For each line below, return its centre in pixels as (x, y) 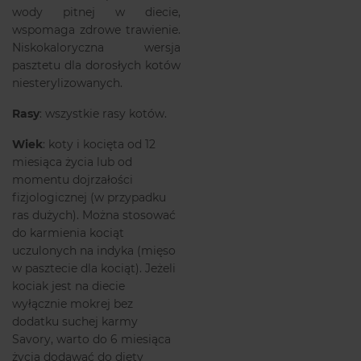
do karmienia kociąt (68, 232)
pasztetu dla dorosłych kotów (96, 65)
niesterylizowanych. (67, 83)
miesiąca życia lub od (72, 162)
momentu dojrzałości (73, 179)
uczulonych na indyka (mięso (94, 250)
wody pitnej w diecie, (96, 12)
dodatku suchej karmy (75, 321)
